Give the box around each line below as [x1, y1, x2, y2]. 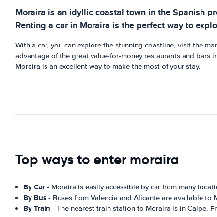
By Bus [23, 192, 46, 203]
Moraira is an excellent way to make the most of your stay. [15, 62, 201, 71]
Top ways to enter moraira [15, 151, 179, 168]
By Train [23, 203, 50, 214]
